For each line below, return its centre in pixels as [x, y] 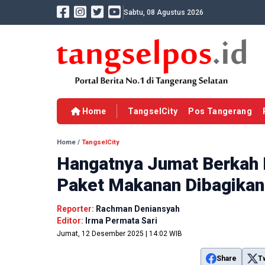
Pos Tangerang [220, 112]
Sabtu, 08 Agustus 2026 [164, 12]
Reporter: [76, 209]
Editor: [71, 221]
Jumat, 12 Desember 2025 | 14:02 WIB [119, 234]
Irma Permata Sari [121, 221]
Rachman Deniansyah [138, 209]
